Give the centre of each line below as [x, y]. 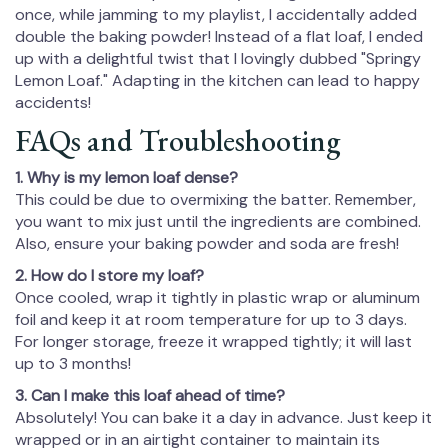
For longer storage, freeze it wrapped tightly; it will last [213, 342]
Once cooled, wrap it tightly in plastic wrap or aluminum [217, 298]
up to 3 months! [73, 364]
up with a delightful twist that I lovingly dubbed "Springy [218, 59]
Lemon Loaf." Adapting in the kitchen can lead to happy [217, 81]
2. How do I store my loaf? [109, 276]
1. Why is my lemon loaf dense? [126, 178]
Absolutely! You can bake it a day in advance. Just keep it [223, 418]
